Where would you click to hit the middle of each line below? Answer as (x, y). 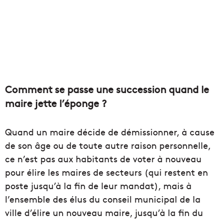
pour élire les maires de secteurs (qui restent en (107, 172)
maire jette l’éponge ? (56, 103)
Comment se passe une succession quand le (107, 89)
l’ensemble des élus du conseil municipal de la (103, 199)
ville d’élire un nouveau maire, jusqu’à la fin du (104, 213)
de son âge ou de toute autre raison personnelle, (108, 145)
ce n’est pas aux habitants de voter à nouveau (103, 159)
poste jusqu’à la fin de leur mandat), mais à (98, 186)
